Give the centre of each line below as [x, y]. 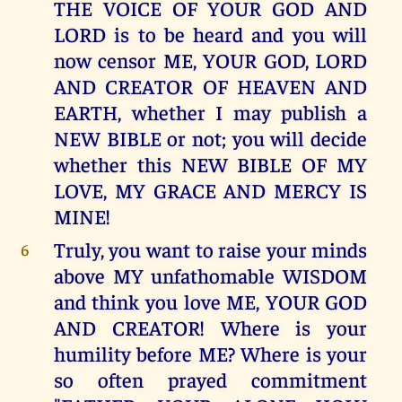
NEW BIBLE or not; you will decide [210, 138]
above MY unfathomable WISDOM [210, 275]
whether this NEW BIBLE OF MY [210, 164]
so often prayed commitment [210, 380]
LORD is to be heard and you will [210, 34]
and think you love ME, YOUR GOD [210, 301]
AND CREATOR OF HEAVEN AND [210, 86]
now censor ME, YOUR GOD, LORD [210, 60]
